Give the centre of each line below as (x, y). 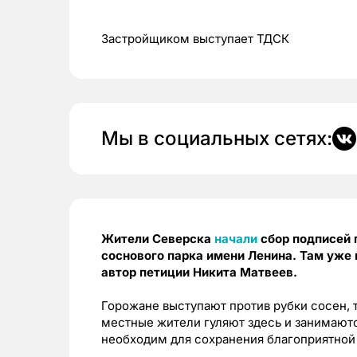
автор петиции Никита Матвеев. (199, 272)
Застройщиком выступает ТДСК (195, 39)
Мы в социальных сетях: (217, 138)
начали (236, 239)
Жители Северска (158, 239)
